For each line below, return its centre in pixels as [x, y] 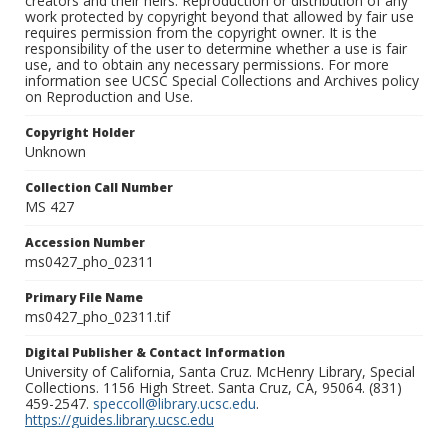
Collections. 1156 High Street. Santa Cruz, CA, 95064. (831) [213, 388]
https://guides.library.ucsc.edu [119, 420]
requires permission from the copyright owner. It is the [201, 33]
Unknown [55, 152]
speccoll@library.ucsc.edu [174, 404]
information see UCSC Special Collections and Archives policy [222, 81]
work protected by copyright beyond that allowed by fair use [219, 17]
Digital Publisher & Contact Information [155, 353]
